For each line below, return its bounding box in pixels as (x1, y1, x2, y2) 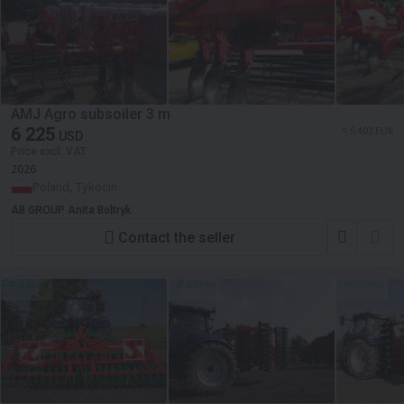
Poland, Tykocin (32, 179, 117, 195)
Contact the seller (117, 228, 235, 246)
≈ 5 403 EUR (342, 124, 393, 137)
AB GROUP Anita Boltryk (11, 204, 131, 216)
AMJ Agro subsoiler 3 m (11, 106, 170, 123)
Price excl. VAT (11, 145, 87, 158)
